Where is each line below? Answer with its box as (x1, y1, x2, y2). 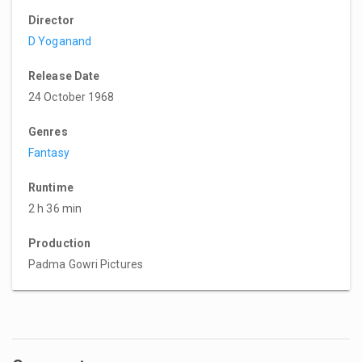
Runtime (28, 180, 74, 194)
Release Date (28, 69, 100, 82)
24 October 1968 (28, 90, 115, 103)
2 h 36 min (28, 201, 82, 215)
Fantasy (28, 145, 69, 159)
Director (28, 13, 74, 27)
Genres (28, 124, 68, 138)
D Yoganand (28, 34, 91, 48)
